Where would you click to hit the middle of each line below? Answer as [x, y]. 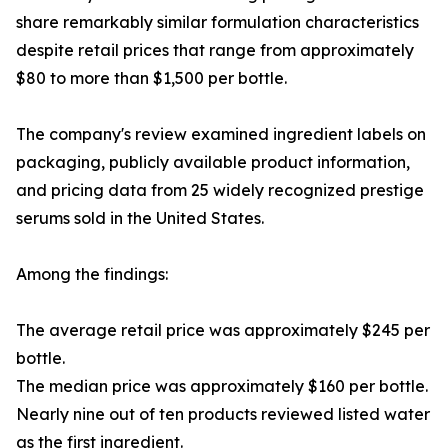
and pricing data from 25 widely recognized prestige [220, 190]
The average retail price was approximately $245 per [223, 330]
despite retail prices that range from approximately [215, 50]
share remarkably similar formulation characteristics [217, 22]
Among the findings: [92, 274]
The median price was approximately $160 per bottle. [222, 386]
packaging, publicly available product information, [213, 162]
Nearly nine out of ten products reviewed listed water [223, 414]
